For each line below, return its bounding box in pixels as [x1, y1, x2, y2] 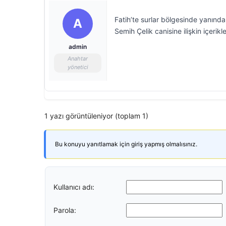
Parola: [53, 205, 76, 214]
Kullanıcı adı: [53, 182, 94, 191]
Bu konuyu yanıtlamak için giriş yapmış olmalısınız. [55, 140, 197, 148]
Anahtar [68, 55, 88, 62]
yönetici [67, 64, 88, 71]
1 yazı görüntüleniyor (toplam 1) [44, 111, 148, 120]
